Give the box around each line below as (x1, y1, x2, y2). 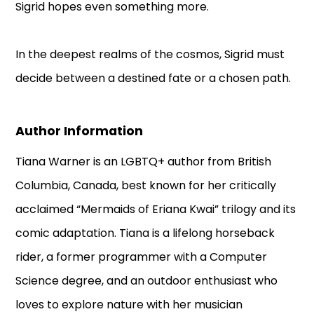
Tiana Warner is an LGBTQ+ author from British (15, 153, 272, 170)
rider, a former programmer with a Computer (15, 249, 268, 266)
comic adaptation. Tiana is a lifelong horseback (15, 225, 275, 242)
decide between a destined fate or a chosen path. (15, 70, 292, 87)
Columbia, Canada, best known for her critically (15, 177, 277, 194)
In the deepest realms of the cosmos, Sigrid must (15, 46, 285, 63)
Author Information (15, 123, 144, 140)
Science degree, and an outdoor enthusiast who (15, 273, 278, 289)
